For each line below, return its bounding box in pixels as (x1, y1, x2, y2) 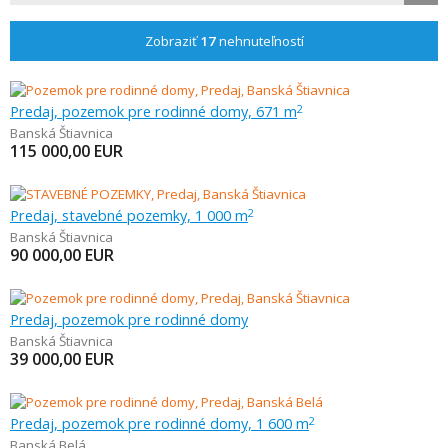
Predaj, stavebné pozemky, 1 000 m (10, 205, 248, 225)
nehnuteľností (215, 32, 304, 50)
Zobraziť (144, 32, 200, 50)
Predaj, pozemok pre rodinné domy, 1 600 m (10, 413, 309, 433)
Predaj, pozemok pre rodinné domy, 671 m (10, 101, 297, 121)
